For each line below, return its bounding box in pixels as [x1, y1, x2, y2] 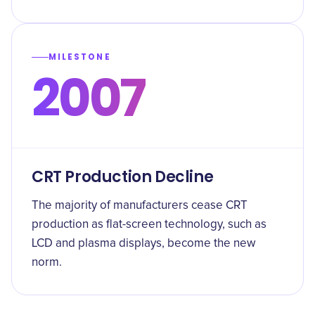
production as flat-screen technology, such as [32, 219, 266, 231]
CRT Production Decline [32, 166, 214, 188]
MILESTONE [49, 51, 111, 63]
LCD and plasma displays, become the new [32, 238, 255, 250]
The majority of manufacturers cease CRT [32, 200, 247, 212]
